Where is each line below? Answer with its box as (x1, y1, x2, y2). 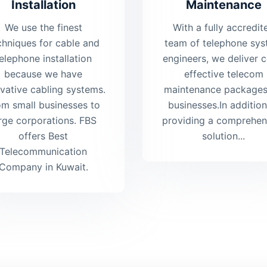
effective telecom (184, 68, 263, 80)
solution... (202, 130, 246, 142)
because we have (4, 68, 83, 80)
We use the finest (4, 21, 82, 34)
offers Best (18, 130, 69, 142)
